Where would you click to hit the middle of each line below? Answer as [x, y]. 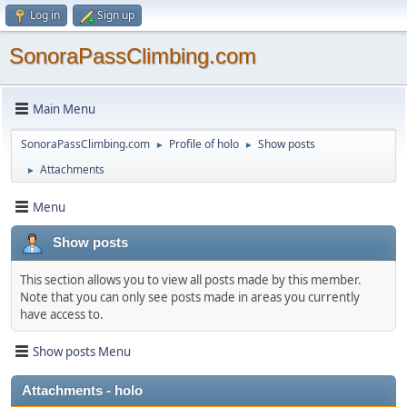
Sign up [116, 15]
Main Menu [64, 109]
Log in [45, 15]
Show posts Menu [82, 351]
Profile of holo [204, 144]
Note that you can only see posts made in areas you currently [190, 297]
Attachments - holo [82, 391]
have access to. [62, 314]
